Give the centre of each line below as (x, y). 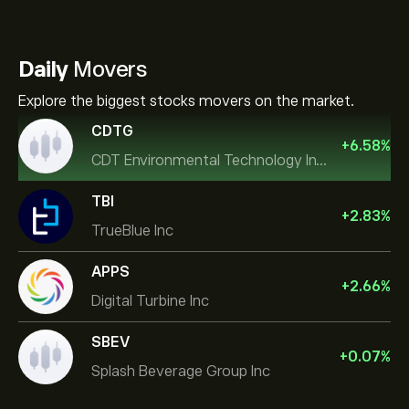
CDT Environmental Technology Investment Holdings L (321, 160)
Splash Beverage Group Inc (181, 371)
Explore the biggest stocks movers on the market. (186, 101)
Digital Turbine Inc (150, 301)
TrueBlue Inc (132, 231)
